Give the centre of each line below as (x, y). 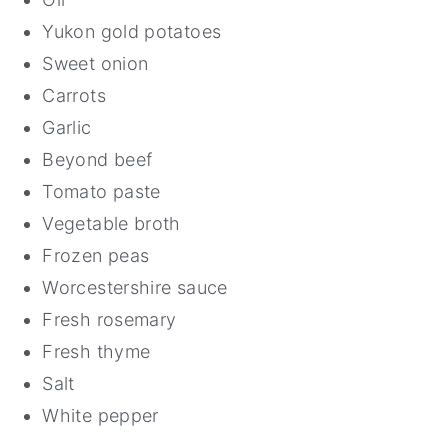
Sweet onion (95, 64)
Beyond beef (97, 160)
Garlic (67, 128)
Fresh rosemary (109, 320)
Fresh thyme (96, 352)
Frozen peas (96, 256)
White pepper (100, 416)
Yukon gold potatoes (132, 32)
